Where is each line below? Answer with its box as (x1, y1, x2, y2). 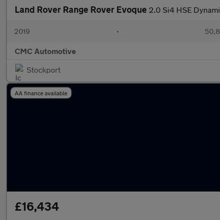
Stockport (27, 65, 60, 74)
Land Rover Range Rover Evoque (15, 4, 149, 15)
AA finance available (15, 89, 67, 96)
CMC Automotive (15, 46, 76, 55)
